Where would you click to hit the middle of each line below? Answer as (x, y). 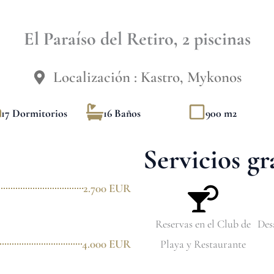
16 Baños (122, 113)
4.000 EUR (106, 244)
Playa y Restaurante (203, 244)
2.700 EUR (107, 188)
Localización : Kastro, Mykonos (147, 77)
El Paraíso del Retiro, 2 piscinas (137, 39)
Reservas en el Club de (203, 224)
